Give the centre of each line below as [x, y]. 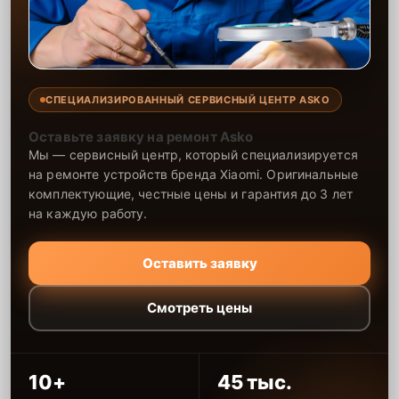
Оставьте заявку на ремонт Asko [141, 136]
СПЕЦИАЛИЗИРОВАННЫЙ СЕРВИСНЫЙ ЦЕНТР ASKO [188, 99]
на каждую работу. [88, 213]
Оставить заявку [199, 263]
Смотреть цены [199, 308]
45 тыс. [255, 382]
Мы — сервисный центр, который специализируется [193, 154]
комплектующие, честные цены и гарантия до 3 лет [191, 193]
